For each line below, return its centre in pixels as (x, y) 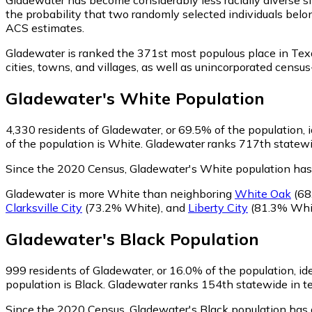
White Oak (263, 193)
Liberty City (218, 207)
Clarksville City (44, 207)
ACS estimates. (45, 28)
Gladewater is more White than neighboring (120, 193)
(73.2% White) (122, 207)
